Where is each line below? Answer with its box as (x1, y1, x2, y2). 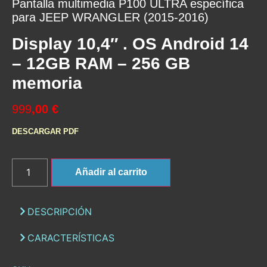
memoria (12, 74, 82, 93)
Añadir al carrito (74, 166, 147, 177)
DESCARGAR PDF (12, 127, 79, 136)
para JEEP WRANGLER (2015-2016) (12, 11, 209, 24)
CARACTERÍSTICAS (27, 231, 114, 244)
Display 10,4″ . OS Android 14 (12, 35, 249, 54)
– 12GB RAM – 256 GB (12, 54, 190, 73)
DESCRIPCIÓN (27, 205, 92, 218)
